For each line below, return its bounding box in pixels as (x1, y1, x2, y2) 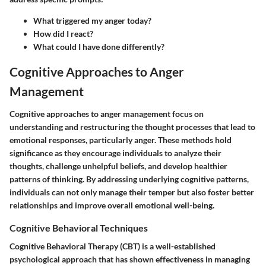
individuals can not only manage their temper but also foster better (9, 186, 254, 197)
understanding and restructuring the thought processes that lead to (9, 121, 255, 132)
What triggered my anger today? (33, 15, 151, 26)
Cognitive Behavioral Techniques (9, 221, 148, 233)
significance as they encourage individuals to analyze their (9, 147, 221, 158)
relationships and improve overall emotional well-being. (9, 199, 214, 210)
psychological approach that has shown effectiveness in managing (9, 254, 250, 264)
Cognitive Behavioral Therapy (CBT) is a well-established (9, 240, 216, 251)
